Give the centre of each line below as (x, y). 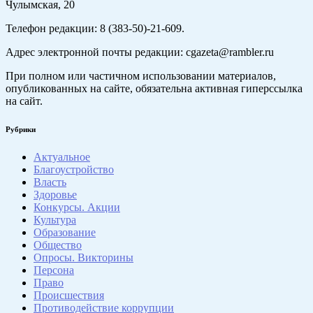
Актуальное (62, 157)
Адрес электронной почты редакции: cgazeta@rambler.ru (140, 52)
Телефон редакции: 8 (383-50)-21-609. (95, 29)
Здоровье (55, 195)
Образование (65, 233)
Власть (50, 182)
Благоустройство (74, 170)
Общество (58, 245)
